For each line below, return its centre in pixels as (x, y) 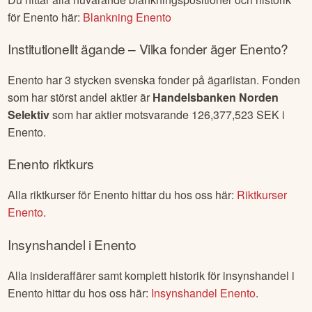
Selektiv (29, 114)
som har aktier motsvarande (121, 114)
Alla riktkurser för (51, 195)
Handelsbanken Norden (216, 97)
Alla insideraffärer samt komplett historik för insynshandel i (151, 275)
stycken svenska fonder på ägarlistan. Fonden (186, 79)
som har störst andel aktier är (80, 97)
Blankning (110, 17)
